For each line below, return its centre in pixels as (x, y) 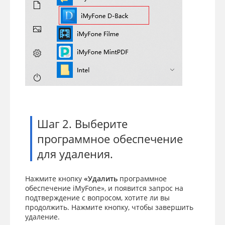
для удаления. (75, 154)
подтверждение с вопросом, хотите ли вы (97, 198)
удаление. (42, 217)
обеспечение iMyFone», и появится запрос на (104, 188)
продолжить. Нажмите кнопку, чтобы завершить (109, 207)
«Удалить (101, 179)
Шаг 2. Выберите (82, 124)
